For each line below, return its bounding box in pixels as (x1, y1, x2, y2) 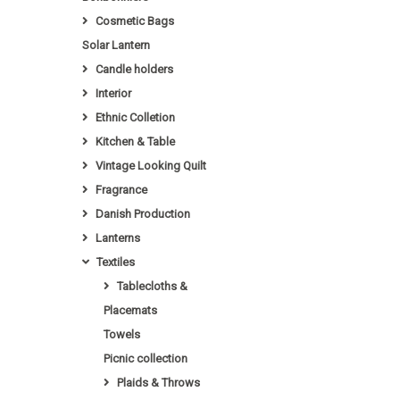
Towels (103, 328, 140, 341)
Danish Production (95, 207, 190, 221)
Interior (95, 87, 131, 100)
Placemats (103, 304, 157, 317)
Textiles (96, 255, 135, 269)
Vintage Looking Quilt (95, 159, 206, 172)
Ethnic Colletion (95, 111, 175, 124)
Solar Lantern (81, 38, 150, 52)
